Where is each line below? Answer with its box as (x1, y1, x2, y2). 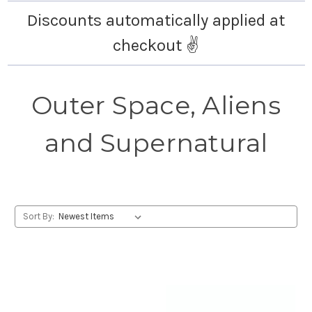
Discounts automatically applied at (27, 10, 285, 30)
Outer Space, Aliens (31, 90, 281, 120)
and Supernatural (44, 127, 268, 158)
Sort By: (22, 211, 54, 221)
